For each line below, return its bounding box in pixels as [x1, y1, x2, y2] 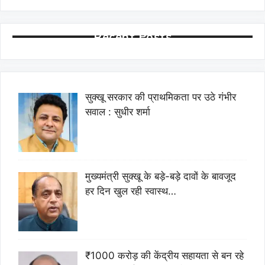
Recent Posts [93, 29, 172, 44]
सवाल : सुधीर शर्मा [85, 106, 150, 118]
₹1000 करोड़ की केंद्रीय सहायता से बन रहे [85, 249, 244, 261]
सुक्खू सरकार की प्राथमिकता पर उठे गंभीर [85, 91, 236, 103]
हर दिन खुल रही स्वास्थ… [85, 185, 176, 197]
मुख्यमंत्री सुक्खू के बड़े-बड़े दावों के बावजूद [85, 170, 236, 182]
